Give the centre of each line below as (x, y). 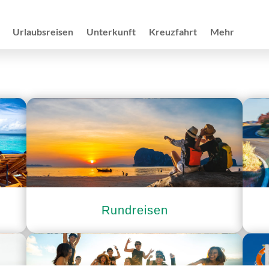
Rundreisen (134, 210)
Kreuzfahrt (173, 32)
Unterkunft (111, 32)
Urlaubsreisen (43, 32)
